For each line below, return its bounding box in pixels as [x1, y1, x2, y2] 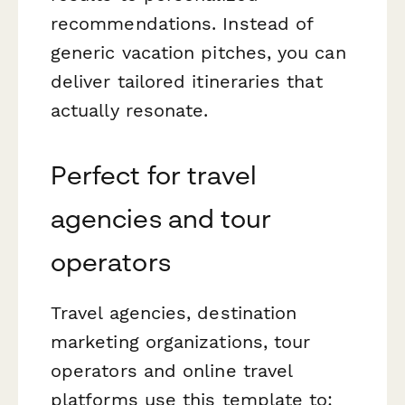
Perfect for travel [51, 159, 258, 190]
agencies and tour [51, 202, 272, 233]
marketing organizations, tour [51, 330, 311, 353]
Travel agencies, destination [51, 301, 297, 324]
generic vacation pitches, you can [51, 41, 346, 63]
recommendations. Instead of [51, 12, 314, 34]
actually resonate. [51, 99, 209, 121]
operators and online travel [51, 359, 293, 381]
